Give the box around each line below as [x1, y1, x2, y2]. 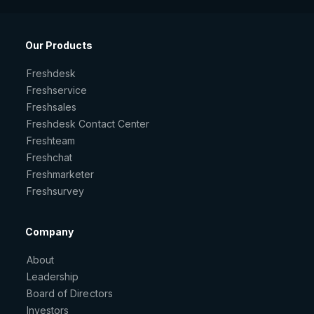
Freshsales [27, 101, 77, 113]
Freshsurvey [27, 185, 85, 197]
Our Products [25, 39, 93, 51]
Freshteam [27, 135, 76, 146]
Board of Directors [27, 287, 113, 299]
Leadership [27, 271, 79, 282]
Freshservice [27, 84, 88, 96]
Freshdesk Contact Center [27, 118, 149, 130]
